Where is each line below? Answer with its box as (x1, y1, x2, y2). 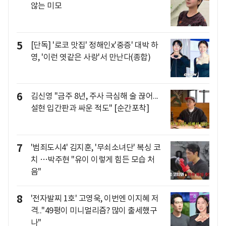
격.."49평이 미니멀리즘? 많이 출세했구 (30, 205, 157, 216)
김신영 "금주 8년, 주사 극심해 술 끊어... (30, 91, 158, 101)
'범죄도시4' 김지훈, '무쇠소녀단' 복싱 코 (30, 142, 160, 152)
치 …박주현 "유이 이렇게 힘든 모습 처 (30, 154, 155, 164)
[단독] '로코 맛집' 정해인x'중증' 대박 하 (30, 39, 158, 50)
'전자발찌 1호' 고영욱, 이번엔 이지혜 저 (30, 193, 159, 204)
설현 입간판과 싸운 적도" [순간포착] (30, 103, 149, 114)
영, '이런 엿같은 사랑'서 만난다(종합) (30, 51, 150, 62)
